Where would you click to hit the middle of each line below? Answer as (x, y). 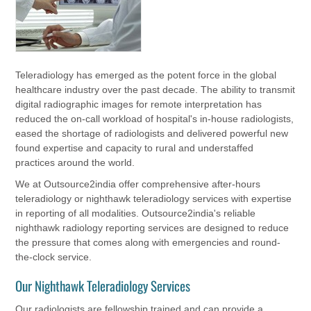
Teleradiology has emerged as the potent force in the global (146, 75)
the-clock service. (54, 257)
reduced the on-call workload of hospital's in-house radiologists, (155, 118)
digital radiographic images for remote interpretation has (139, 104)
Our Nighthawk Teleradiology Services (103, 285)
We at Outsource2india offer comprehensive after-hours (138, 184)
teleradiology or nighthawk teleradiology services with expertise (154, 198)
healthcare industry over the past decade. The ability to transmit (155, 89)
